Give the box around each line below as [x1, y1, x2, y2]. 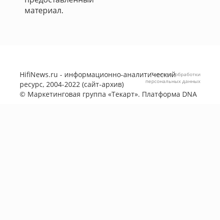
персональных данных [145, 78, 200, 84]
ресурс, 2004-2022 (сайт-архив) [20, 80, 124, 89]
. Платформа [138, 89, 182, 99]
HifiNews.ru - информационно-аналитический [20, 70, 176, 79]
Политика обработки [150, 71, 200, 78]
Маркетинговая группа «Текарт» [27, 89, 138, 99]
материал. [25, 5, 63, 16]
